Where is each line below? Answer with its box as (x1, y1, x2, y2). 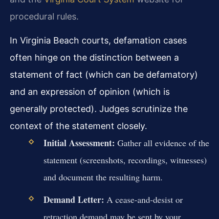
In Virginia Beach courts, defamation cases (10, 35, 187, 45)
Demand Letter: (43, 193, 104, 206)
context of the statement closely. (10, 120, 147, 131)
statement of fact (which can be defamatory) (10, 69, 198, 80)
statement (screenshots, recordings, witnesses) (43, 153, 207, 166)
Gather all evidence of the (114, 136, 209, 149)
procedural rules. (10, 11, 79, 22)
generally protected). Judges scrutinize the (10, 103, 188, 114)
